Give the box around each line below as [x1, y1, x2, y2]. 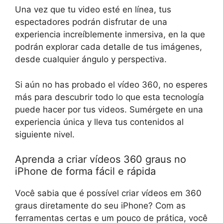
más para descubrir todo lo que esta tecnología [15, 92, 204, 102]
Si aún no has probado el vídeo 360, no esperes [15, 79, 208, 90]
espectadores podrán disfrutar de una [15, 17, 167, 27]
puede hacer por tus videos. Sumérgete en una [15, 104, 203, 114]
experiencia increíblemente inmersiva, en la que [15, 29, 205, 40]
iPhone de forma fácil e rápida [15, 165, 156, 178]
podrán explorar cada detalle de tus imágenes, [15, 42, 202, 52]
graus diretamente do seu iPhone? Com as [15, 201, 186, 211]
